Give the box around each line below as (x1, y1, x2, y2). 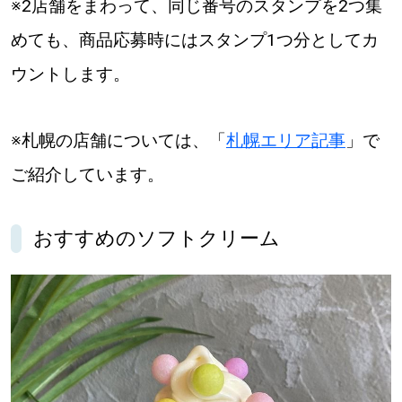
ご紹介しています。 (10, 164, 164, 186)
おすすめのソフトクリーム (33, 227, 281, 250)
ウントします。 (10, 64, 130, 85)
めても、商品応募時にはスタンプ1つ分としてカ (10, 30, 379, 51)
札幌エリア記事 (225, 130, 345, 152)
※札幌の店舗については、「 (10, 130, 226, 152)
